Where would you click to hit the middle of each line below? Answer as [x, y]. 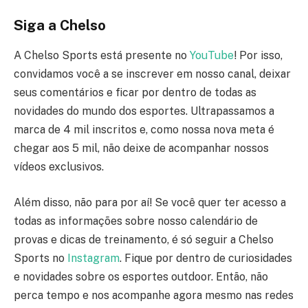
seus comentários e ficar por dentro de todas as [135, 93]
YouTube [212, 56]
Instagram [93, 258]
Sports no [41, 258]
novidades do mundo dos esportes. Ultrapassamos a [144, 111]
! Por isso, [258, 56]
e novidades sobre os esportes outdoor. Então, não [141, 276]
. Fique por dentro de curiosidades [206, 258]
